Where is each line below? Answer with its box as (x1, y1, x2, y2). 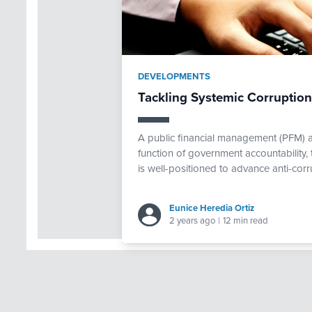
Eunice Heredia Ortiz (169, 203, 254, 214)
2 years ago (169, 215, 216, 227)
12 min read (223, 215, 268, 227)
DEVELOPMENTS (137, 71, 210, 83)
